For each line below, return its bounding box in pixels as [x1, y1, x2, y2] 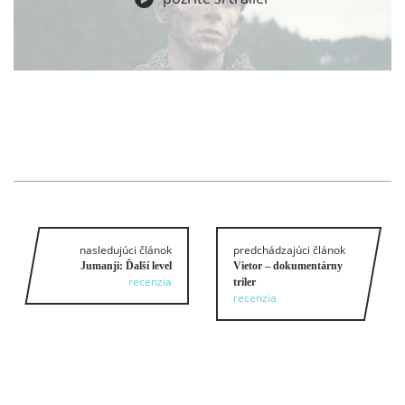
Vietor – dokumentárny [233, 259, 343, 272]
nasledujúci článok [80, 241, 172, 258]
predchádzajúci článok [233, 241, 345, 258]
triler [233, 275, 256, 288]
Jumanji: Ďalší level [80, 259, 172, 272]
